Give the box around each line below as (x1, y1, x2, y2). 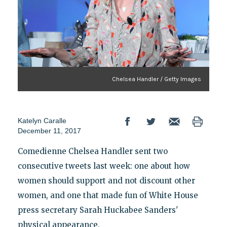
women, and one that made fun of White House (17, 190, 198, 200)
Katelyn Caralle (17, 116, 66, 125)
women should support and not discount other (17, 175, 195, 185)
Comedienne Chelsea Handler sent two (17, 146, 168, 156)
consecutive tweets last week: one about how (17, 161, 190, 171)
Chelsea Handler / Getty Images (112, 75, 202, 83)
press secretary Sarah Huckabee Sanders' (17, 205, 178, 215)
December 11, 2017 (17, 126, 81, 135)
